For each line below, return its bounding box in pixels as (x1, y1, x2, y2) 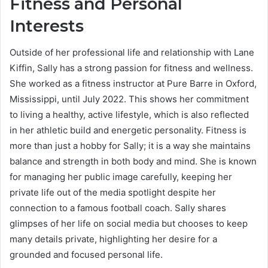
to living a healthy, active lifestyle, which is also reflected (10, 109, 249, 121)
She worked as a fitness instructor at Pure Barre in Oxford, (10, 78, 257, 90)
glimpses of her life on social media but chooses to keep (10, 218, 248, 230)
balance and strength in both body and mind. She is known (10, 156, 257, 167)
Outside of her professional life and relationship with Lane (10, 47, 254, 59)
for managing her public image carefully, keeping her (10, 171, 232, 183)
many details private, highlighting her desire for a (10, 233, 217, 245)
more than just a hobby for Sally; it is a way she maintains (10, 140, 251, 152)
